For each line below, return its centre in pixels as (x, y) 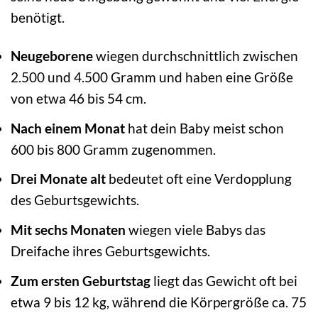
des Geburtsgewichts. (75, 200)
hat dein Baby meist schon (204, 128)
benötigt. (38, 17)
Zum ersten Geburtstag (81, 280)
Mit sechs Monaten (68, 230)
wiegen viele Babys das (196, 230)
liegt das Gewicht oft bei (224, 280)
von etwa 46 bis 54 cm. (78, 99)
